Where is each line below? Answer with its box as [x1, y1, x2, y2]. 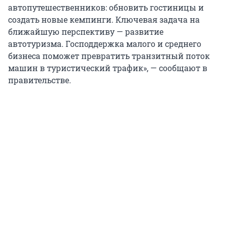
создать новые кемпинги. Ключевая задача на [8, 14, 200, 25]
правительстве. [8, 75, 71, 86]
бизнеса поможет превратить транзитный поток [8, 50, 210, 62]
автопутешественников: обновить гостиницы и [8, 2, 204, 13]
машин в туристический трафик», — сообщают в [8, 63, 207, 74]
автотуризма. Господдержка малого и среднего [8, 38, 201, 49]
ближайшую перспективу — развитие [8, 26, 163, 37]
